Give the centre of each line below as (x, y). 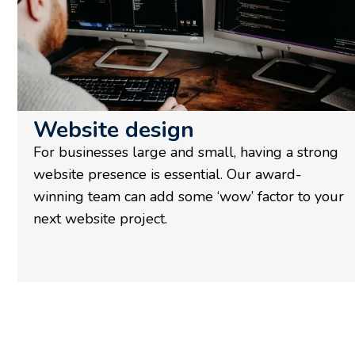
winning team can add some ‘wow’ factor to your (189, 196)
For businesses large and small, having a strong (186, 152)
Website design (114, 130)
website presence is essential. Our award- (168, 174)
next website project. (100, 218)
